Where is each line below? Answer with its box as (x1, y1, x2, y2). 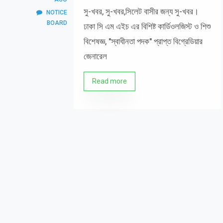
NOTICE (46, 9, 67, 16)
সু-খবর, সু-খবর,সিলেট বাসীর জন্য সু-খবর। (84, 6, 199, 16)
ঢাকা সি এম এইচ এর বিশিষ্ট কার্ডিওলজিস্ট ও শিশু (84, 21, 211, 31)
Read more (92, 77, 127, 85)
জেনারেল (84, 51, 107, 61)
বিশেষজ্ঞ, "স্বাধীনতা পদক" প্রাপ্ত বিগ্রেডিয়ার (84, 36, 203, 46)
